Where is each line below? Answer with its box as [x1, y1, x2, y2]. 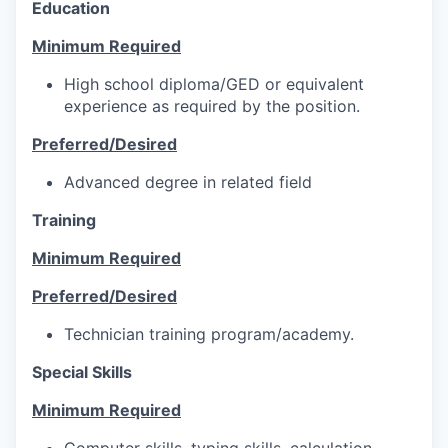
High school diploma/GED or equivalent [64, 73, 364, 94]
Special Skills [32, 361, 132, 382]
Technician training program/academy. [64, 323, 354, 344]
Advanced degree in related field [64, 171, 312, 192]
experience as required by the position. [64, 95, 360, 116]
